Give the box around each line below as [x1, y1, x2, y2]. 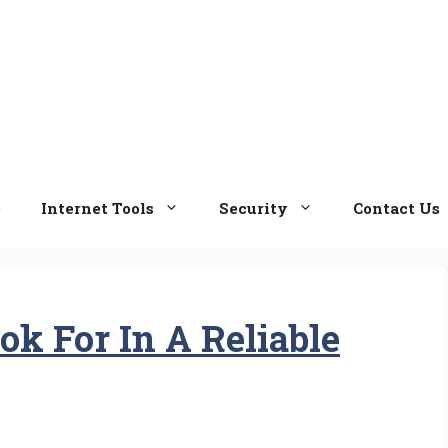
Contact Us [353, 197, 440, 218]
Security [219, 197, 288, 218]
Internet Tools [41, 197, 154, 218]
